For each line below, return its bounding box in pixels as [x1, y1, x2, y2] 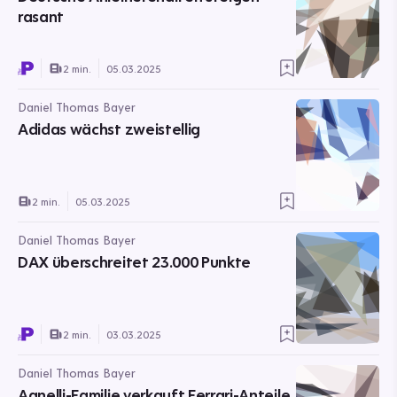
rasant [18, 6, 65, 27]
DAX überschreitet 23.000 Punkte [18, 252, 252, 272]
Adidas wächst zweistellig [18, 119, 200, 139]
